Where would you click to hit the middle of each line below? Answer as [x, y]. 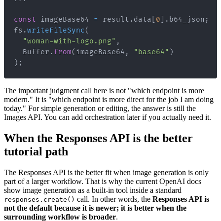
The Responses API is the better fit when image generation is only [106, 172]
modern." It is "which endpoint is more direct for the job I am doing [109, 100]
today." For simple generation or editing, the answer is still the [100, 109]
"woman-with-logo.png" [69, 41]
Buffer [36, 52]
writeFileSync [56, 31]
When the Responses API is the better [98, 138]
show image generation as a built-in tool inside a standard [93, 190]
